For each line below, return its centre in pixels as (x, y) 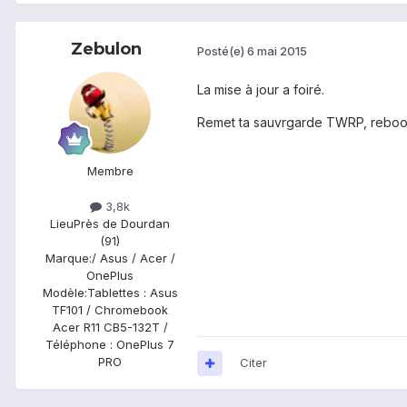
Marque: (68, 258)
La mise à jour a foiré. (261, 90)
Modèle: (65, 293)
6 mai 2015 (277, 50)
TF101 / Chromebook (110, 310)
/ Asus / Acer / (133, 258)
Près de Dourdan (122, 224)
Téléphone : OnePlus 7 (110, 345)
